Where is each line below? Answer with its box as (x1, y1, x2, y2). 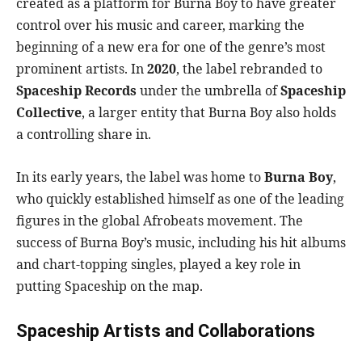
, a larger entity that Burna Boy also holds (82, 103, 336, 122)
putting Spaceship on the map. (16, 277, 203, 296)
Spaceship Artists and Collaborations (16, 321, 315, 342)
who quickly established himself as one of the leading (16, 190, 344, 208)
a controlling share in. (16, 125, 151, 144)
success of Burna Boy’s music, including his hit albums (16, 234, 346, 252)
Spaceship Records (16, 82, 137, 100)
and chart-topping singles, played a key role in (16, 255, 301, 274)
